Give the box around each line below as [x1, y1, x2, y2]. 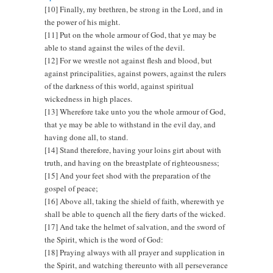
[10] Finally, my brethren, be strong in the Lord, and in [44, 3, 224, 15]
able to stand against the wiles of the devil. [44, 41, 185, 53]
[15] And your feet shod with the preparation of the [44, 169, 211, 181]
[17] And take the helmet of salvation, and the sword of [44, 221, 225, 232]
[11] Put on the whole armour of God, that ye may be [44, 29, 217, 40]
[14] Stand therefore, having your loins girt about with [44, 144, 222, 155]
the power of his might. [44, 16, 121, 27]
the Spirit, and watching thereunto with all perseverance [44, 259, 229, 271]
